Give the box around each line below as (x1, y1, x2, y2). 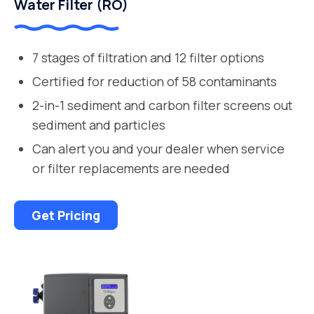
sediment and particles (32, 116, 166, 134)
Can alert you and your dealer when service (32, 140, 285, 158)
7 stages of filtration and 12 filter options (32, 49, 265, 67)
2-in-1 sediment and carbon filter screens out (32, 97, 293, 114)
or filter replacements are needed (32, 160, 231, 177)
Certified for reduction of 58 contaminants (32, 73, 278, 90)
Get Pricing (32, 207, 100, 224)
